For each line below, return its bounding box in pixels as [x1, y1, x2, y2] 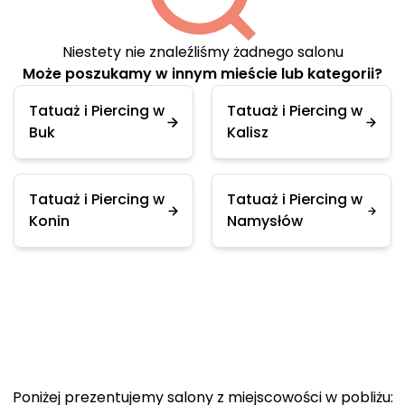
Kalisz [227, 122, 268, 143]
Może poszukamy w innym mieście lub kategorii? [23, 63, 382, 84]
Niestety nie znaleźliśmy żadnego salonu [61, 42, 344, 62]
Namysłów [227, 211, 303, 231]
